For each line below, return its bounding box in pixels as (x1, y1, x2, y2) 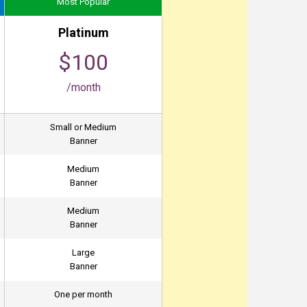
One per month (54, 289, 112, 299)
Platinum (58, 25, 109, 40)
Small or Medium (50, 122, 116, 132)
